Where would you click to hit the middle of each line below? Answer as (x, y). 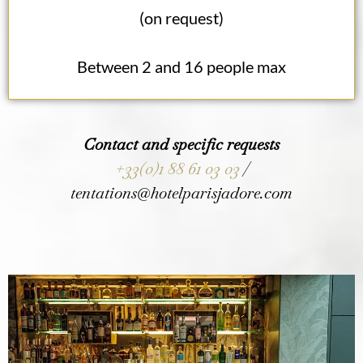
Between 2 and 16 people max (181, 67)
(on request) (181, 18)
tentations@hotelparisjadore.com (181, 193)
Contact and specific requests (181, 145)
